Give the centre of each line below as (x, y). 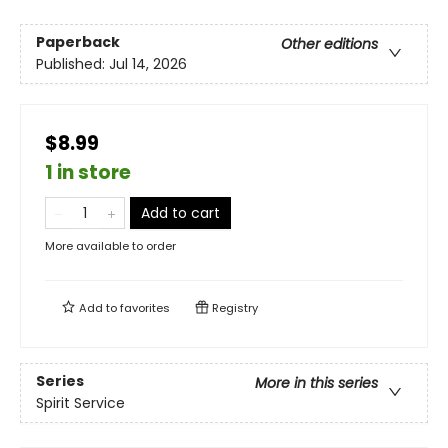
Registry (233, 308)
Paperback (78, 42)
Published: (72, 64)
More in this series (316, 383)
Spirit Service (80, 403)
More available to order (110, 246)
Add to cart (180, 213)
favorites (145, 308)
